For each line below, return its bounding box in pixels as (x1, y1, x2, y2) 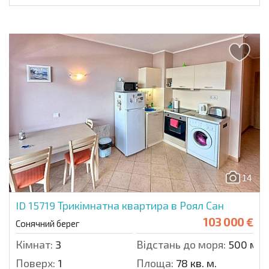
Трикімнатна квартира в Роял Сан (58, 199, 224, 213)
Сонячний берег (16, 218, 80, 229)
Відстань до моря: (136, 238, 226, 252)
